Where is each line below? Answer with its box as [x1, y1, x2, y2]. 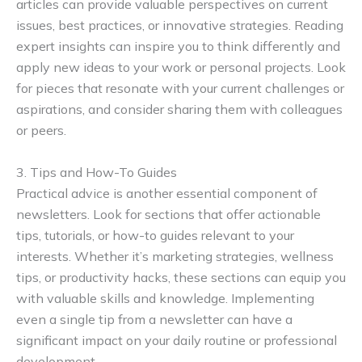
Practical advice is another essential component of [16, 184, 318, 201]
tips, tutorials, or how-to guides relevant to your [16, 226, 294, 243]
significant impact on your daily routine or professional [16, 331, 337, 348]
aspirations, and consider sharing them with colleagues [16, 101, 343, 117]
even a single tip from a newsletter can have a [16, 310, 293, 327]
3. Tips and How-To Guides [16, 163, 177, 180]
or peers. [16, 122, 66, 138]
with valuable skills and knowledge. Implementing [16, 289, 314, 306]
